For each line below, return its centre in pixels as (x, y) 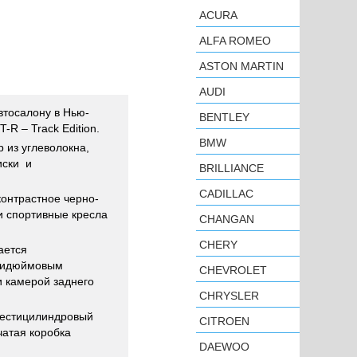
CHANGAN (227, 219)
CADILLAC (226, 194)
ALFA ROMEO (235, 41)
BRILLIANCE (231, 168)
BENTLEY (224, 117)
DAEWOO (224, 347)
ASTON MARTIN (241, 66)
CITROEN (224, 321)
